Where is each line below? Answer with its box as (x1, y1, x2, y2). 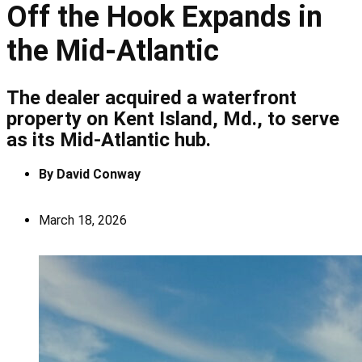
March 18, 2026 (39, 212, 127, 228)
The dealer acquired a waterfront (6, 86, 297, 109)
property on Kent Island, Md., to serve (6, 107, 339, 130)
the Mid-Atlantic (6, 33, 219, 68)
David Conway (53, 166, 141, 182)
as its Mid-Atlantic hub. (6, 128, 211, 151)
